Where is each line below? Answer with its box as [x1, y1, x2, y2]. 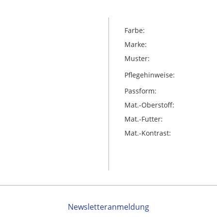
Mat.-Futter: [124, 114, 163, 124]
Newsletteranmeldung [68, 201, 149, 213]
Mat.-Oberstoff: [124, 100, 174, 109]
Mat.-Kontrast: [124, 128, 171, 138]
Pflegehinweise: [124, 70, 175, 79]
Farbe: [124, 26, 145, 35]
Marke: [124, 40, 147, 49]
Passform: [124, 86, 156, 95]
